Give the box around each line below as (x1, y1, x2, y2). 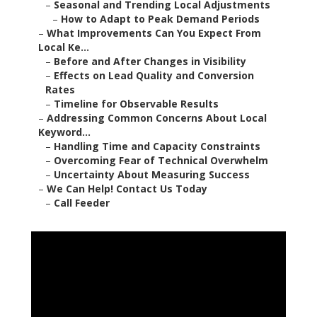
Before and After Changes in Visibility (54, 54, 246, 69)
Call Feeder (54, 196, 110, 210)
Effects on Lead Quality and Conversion (54, 69, 254, 83)
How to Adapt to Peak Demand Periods (61, 12, 260, 26)
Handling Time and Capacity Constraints (54, 139, 260, 154)
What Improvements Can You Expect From (47, 26, 261, 40)
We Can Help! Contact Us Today (47, 182, 207, 196)
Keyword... (38, 125, 91, 139)
